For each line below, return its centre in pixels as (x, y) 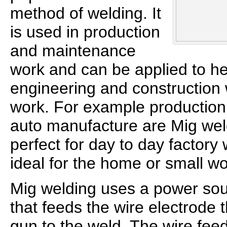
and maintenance (73, 51)
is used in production (85, 32)
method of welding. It (86, 13)
